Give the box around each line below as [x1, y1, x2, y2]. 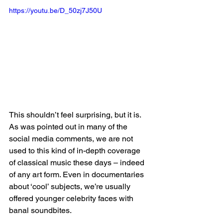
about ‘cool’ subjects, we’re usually [9, 182, 132, 192]
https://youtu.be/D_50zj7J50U [9, 6, 102, 15]
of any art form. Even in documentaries [9, 170, 146, 180]
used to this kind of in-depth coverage [9, 146, 142, 156]
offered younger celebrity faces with [9, 194, 135, 204]
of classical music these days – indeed [9, 158, 146, 168]
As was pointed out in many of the [9, 122, 129, 132]
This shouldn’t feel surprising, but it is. [9, 110, 143, 120]
